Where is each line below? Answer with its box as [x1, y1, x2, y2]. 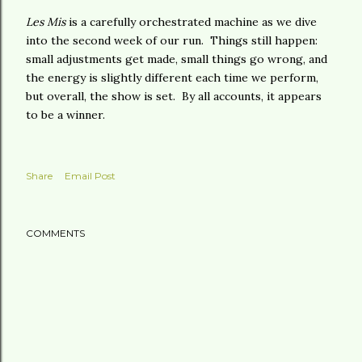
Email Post [65, 170, 116, 182]
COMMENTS [26, 227, 85, 239]
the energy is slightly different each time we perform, [26, 70, 318, 85]
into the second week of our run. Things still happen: [26, 33, 318, 48]
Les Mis [26, 15, 65, 29]
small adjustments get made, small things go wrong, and [26, 52, 327, 66]
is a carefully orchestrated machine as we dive [65, 15, 317, 29]
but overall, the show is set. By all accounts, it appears [26, 89, 322, 103]
